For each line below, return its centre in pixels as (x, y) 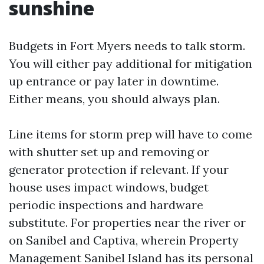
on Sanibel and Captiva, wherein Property (124, 240)
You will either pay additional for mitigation (131, 63)
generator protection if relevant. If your (119, 169)
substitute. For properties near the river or (127, 222)
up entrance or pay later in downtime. (114, 81)
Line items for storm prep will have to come (131, 134)
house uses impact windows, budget (109, 187)
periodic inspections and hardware (106, 205)
